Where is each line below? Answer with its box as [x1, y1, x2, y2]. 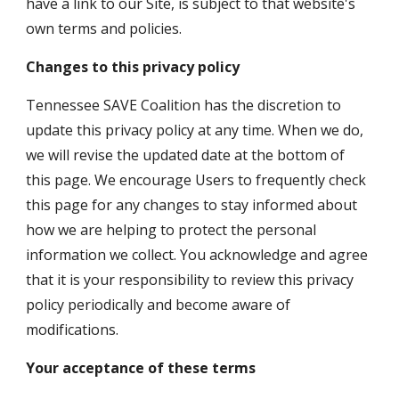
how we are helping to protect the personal [26, 220, 317, 240]
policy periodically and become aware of [26, 295, 291, 314]
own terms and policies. [26, 19, 183, 38]
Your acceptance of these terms [26, 358, 256, 378]
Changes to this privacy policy [26, 57, 240, 77]
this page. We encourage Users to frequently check [26, 170, 367, 190]
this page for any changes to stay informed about [26, 195, 358, 215]
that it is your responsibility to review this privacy [26, 270, 354, 289]
